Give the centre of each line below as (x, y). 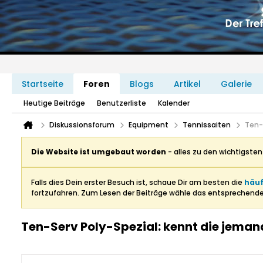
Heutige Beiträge (54, 103)
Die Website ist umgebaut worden (99, 152)
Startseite (43, 84)
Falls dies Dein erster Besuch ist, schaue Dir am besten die (138, 182)
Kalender (174, 103)
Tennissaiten (207, 125)
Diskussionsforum (82, 125)
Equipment (149, 125)
